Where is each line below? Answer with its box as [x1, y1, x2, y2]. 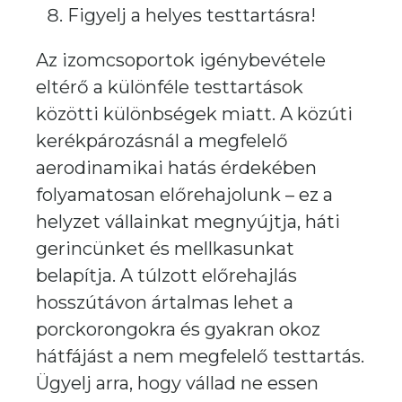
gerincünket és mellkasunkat [36, 238, 294, 259]
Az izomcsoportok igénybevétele [36, 49, 326, 71]
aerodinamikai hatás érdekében [36, 157, 317, 179]
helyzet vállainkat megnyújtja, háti [36, 211, 340, 232]
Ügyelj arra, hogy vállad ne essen [36, 372, 319, 394]
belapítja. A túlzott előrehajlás [36, 265, 297, 286]
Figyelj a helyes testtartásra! [67, 4, 316, 26]
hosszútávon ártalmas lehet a [36, 292, 293, 313]
